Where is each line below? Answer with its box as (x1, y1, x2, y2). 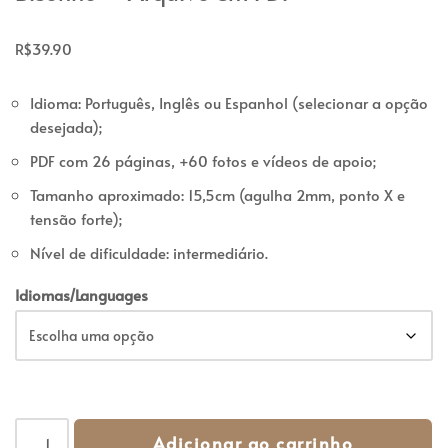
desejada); (30, 116, 102, 138)
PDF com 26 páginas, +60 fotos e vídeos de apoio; (30, 150, 376, 172)
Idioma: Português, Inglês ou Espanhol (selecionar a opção (30, 92, 428, 114)
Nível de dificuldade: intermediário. (30, 242, 268, 264)
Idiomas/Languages (15, 284, 148, 306)
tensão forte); (30, 208, 122, 230)
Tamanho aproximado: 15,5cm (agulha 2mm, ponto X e (30, 184, 405, 206)
